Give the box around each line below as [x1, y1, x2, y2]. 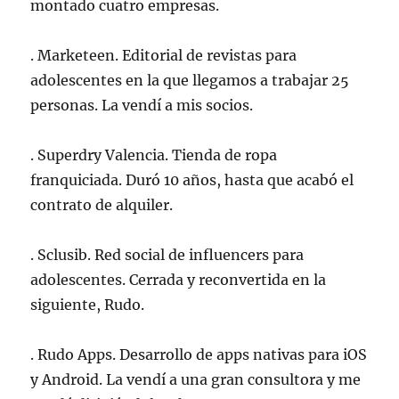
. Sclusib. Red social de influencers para [30, 246, 305, 265]
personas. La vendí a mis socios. [30, 96, 254, 115]
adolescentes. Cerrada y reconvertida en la [30, 271, 327, 289]
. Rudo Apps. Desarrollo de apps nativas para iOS [30, 346, 368, 364]
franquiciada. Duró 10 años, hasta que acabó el [30, 171, 354, 190]
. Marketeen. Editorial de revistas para [30, 46, 297, 65]
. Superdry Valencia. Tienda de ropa [30, 146, 278, 165]
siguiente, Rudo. [30, 296, 145, 314]
